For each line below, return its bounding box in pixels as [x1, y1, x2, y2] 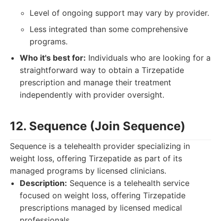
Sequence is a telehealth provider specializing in [10, 141, 190, 151]
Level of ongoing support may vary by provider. [30, 8, 209, 18]
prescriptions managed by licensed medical [20, 203, 182, 213]
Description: [20, 178, 67, 188]
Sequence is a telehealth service [67, 178, 189, 188]
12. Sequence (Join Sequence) [10, 119, 185, 133]
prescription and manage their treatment [20, 77, 171, 87]
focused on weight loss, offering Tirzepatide [20, 190, 185, 200]
